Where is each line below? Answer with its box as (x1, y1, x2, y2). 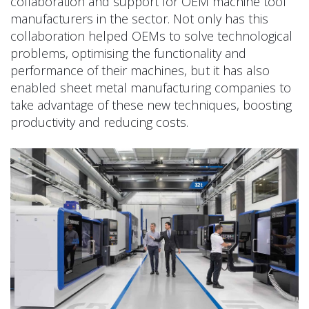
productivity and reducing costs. (10, 114, 188, 131)
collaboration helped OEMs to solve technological (10, 28, 292, 45)
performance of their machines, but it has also (10, 62, 270, 79)
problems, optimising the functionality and (10, 45, 246, 62)
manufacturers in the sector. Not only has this (10, 10, 268, 28)
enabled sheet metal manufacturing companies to (10, 79, 291, 97)
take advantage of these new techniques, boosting (10, 97, 292, 114)
